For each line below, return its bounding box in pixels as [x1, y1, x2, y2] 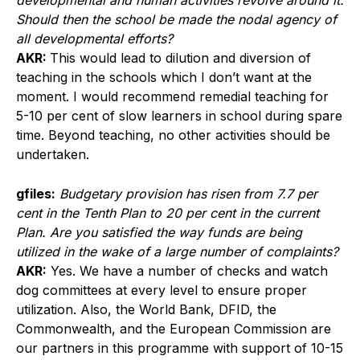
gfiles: [16, 186, 55, 202]
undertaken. [16, 146, 89, 163]
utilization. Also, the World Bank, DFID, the [16, 301, 276, 318]
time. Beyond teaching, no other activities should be [16, 127, 330, 144]
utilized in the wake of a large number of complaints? [16, 243, 338, 260]
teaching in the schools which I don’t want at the [16, 69, 312, 86]
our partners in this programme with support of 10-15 [16, 340, 343, 357]
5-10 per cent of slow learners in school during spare [16, 108, 342, 125]
